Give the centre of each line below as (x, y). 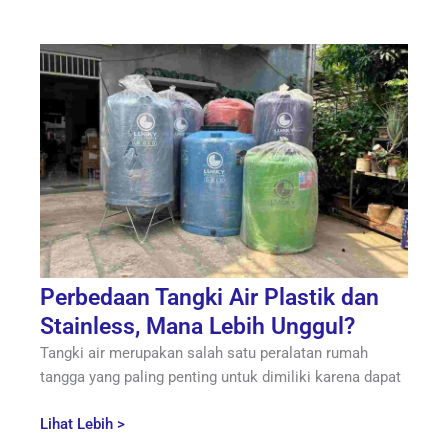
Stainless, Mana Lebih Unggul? (197, 327)
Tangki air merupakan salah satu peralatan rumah (204, 353)
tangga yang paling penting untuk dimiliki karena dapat (220, 377)
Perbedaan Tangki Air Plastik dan (209, 298)
